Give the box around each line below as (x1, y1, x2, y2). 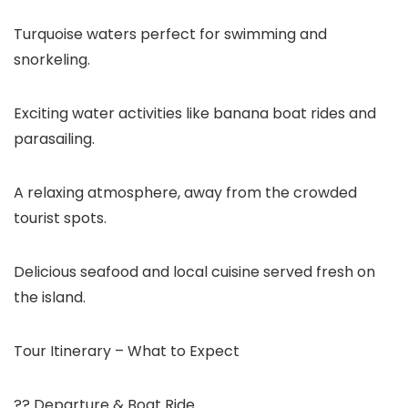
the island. (14, 287, 86, 308)
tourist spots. (14, 208, 107, 229)
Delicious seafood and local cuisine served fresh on (14, 261, 375, 282)
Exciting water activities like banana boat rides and (14, 103, 376, 124)
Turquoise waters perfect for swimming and (14, 24, 327, 45)
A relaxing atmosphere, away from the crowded (14, 182, 357, 203)
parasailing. (14, 128, 95, 149)
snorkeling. (14, 49, 90, 70)
